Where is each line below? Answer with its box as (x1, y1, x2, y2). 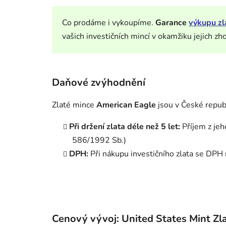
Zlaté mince (52, 99, 96, 110)
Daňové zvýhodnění (52, 75, 145, 89)
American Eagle (96, 99, 156, 110)
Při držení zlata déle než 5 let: (69, 121, 180, 132)
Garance (153, 17, 189, 28)
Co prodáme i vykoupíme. (62, 17, 153, 28)
